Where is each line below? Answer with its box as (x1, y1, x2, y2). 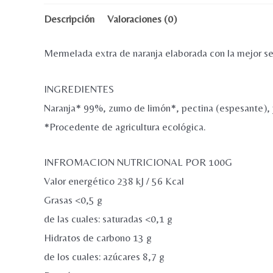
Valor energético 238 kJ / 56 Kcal (44, 174, 184, 187)
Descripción (44, 12, 94, 25)
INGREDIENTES (44, 82, 114, 95)
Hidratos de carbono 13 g (44, 231, 152, 244)
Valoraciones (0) (107, 12, 177, 25)
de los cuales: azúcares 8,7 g (44, 250, 165, 263)
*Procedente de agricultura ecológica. (44, 120, 206, 133)
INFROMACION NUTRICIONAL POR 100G (44, 155, 232, 168)
